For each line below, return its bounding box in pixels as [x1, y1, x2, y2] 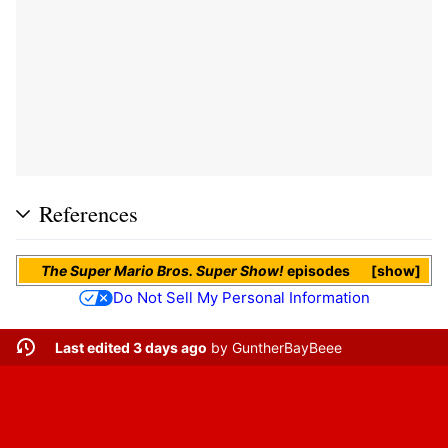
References [39, 197, 138, 228]
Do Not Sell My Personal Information [112, 288, 370, 308]
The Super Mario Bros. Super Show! [41, 262, 285, 280]
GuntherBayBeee [231, 338, 342, 356]
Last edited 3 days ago [54, 338, 207, 356]
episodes [284, 262, 351, 280]
